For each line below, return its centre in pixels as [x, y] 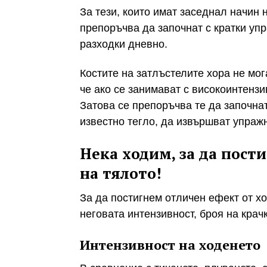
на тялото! [121, 173]
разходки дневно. [124, 44]
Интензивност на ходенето [170, 244]
